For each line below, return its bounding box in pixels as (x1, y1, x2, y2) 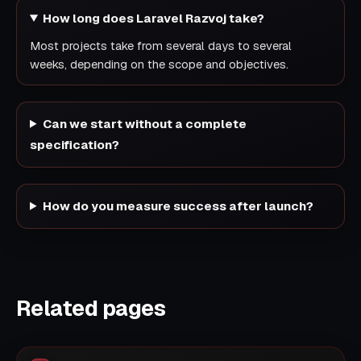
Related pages (16, 293, 166, 322)
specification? (30, 136, 119, 152)
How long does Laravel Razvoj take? (43, 10, 265, 26)
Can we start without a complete (43, 115, 247, 131)
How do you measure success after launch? (43, 197, 314, 214)
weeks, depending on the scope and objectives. (30, 56, 288, 72)
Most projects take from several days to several (30, 37, 292, 53)
